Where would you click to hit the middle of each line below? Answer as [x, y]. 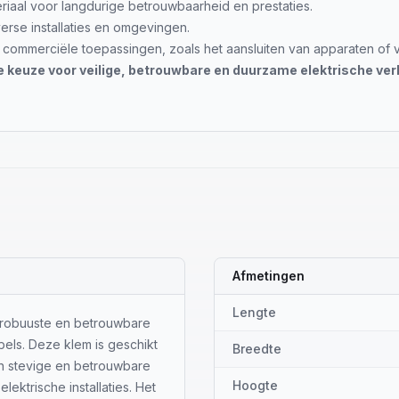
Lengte [254, 312]
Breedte [257, 349]
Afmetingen [269, 276]
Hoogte [255, 385]
